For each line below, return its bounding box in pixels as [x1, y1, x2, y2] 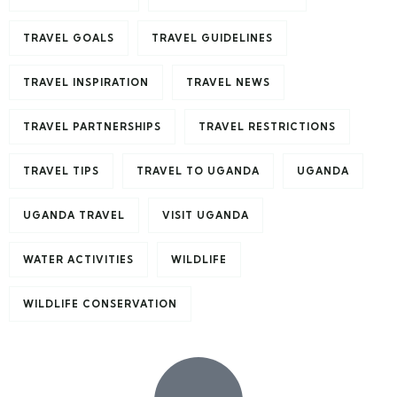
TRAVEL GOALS [23, 32, 114, 44]
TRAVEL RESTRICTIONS [198, 121, 336, 133]
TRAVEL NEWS [186, 76, 270, 89]
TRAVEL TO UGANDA [136, 165, 260, 177]
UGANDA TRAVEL [23, 209, 125, 222]
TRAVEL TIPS [23, 165, 99, 177]
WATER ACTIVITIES [23, 253, 134, 266]
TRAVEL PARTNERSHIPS [23, 121, 161, 133]
